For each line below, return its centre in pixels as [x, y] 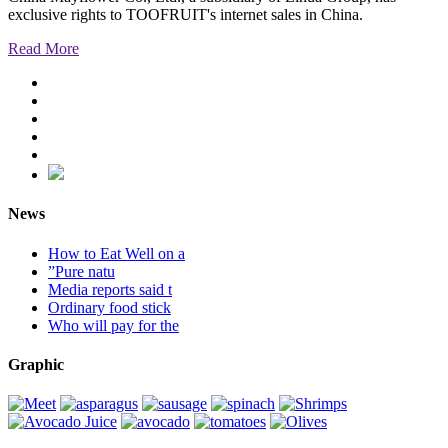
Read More [43, 49]
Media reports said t [110, 289]
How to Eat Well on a [116, 253]
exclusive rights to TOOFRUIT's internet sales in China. [185, 15]
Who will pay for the [113, 325]
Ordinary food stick [109, 307]
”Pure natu [81, 271]
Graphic [36, 364]
